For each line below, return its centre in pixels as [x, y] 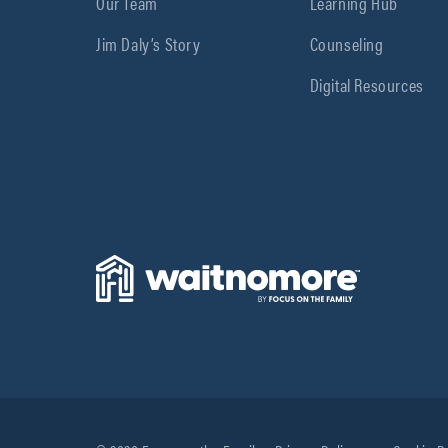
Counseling [346, 42]
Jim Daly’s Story [148, 42]
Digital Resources [366, 83]
